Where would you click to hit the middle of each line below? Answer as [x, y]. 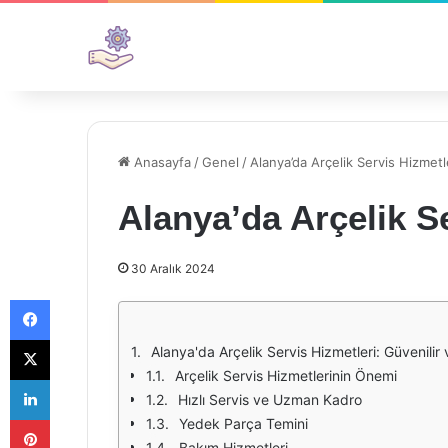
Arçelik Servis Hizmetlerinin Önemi [286, 375]
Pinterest [77, 419]
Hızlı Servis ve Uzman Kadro [270, 399]
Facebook [79, 299]
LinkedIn [75, 379]
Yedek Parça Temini [243, 423]
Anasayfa [160, 162]
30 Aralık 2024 [173, 268]
